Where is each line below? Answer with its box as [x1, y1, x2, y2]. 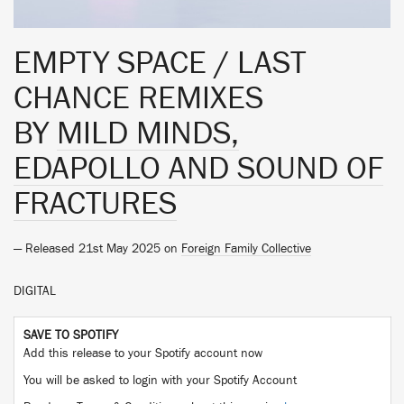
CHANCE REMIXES [14, 82, 263, 115]
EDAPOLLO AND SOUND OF [14, 152, 383, 185]
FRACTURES [14, 188, 177, 220]
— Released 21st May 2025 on [14, 243, 181, 255]
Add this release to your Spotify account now [23, 347, 262, 360]
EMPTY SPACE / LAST [14, 47, 306, 79]
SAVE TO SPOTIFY [23, 329, 118, 342]
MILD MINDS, [57, 117, 239, 150]
